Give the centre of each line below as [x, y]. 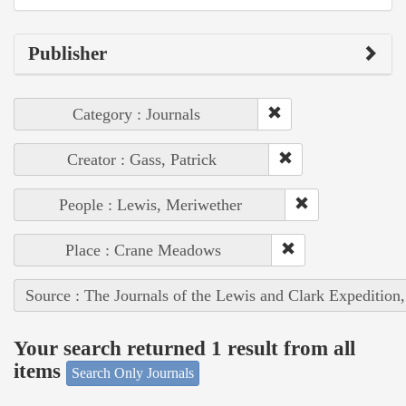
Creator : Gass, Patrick [142, 159]
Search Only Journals [133, 372]
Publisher [68, 53]
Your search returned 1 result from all [184, 349]
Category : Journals [136, 114]
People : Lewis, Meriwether [150, 204]
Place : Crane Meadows [143, 250]
